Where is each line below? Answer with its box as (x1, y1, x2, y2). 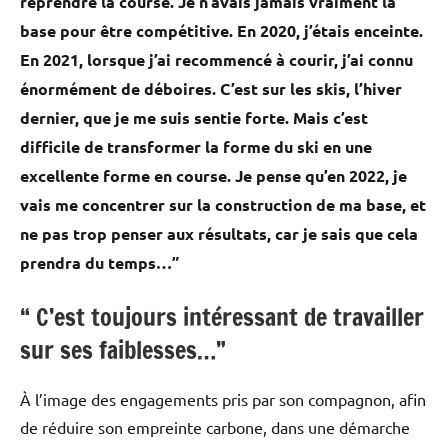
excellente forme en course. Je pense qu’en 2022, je (20, 165, 407, 187)
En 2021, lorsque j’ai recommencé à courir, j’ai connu (20, 49, 413, 71)
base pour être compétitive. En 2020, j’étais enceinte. (20, 20, 423, 42)
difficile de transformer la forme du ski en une (20, 136, 372, 158)
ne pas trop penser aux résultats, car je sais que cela (20, 223, 418, 245)
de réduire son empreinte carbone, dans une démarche (20, 417, 410, 438)
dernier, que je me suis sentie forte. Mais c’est (20, 107, 368, 129)
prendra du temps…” (20, 252, 179, 274)
